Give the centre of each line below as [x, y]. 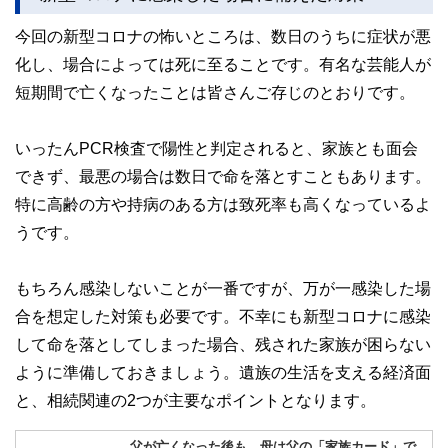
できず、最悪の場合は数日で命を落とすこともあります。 [223, 175]
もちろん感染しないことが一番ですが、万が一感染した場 [223, 287]
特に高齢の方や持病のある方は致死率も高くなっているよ [223, 203]
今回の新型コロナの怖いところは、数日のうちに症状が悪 [223, 35]
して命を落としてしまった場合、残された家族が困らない [223, 343]
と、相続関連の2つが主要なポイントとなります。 [195, 399]
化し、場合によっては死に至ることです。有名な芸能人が [223, 63]
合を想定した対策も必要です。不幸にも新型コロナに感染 [223, 315]
